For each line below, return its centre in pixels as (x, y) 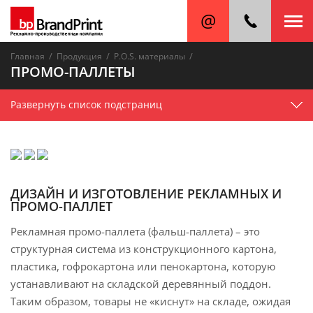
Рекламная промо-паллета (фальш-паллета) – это (135, 231)
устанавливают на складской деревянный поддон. (141, 284)
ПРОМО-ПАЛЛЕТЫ (73, 72)
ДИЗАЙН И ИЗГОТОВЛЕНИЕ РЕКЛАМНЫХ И (146, 194)
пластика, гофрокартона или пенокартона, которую (143, 266)
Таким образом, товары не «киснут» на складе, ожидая (151, 301)
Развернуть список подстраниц (86, 104)
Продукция (79, 56)
